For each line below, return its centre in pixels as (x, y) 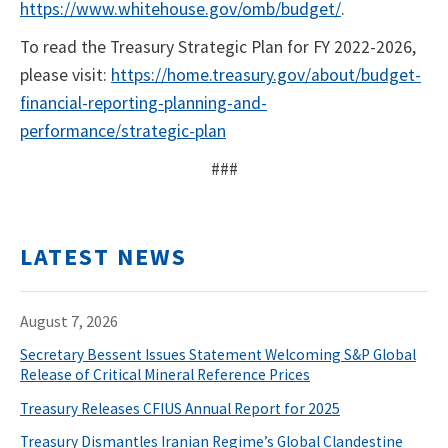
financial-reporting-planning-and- (143, 103)
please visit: (65, 75)
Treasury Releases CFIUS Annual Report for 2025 (180, 408)
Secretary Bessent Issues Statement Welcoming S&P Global (218, 355)
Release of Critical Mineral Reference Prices (165, 375)
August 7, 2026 (69, 321)
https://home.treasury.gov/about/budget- (266, 75)
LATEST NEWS (103, 257)
